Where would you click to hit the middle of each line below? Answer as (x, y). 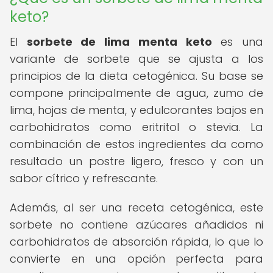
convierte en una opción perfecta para (136, 259)
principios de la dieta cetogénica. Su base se (136, 76)
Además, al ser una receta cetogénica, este (136, 207)
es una (238, 42)
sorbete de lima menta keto (119, 42)
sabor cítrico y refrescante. (84, 178)
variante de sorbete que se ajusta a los (136, 59)
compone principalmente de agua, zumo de (136, 93)
